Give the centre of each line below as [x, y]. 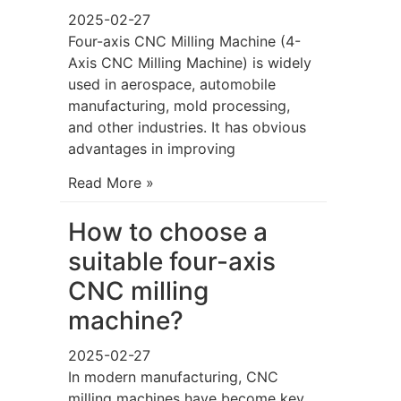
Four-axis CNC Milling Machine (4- [185, 41]
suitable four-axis [172, 261]
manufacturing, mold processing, [179, 105]
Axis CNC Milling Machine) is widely [190, 62]
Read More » [111, 182]
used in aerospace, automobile [172, 84]
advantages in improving [152, 148]
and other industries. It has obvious [188, 127]
